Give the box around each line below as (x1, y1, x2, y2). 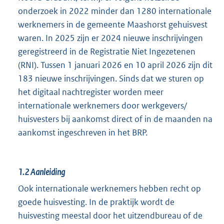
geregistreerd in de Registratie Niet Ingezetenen (18, 45, 195, 57)
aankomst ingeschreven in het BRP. (18, 126, 147, 138)
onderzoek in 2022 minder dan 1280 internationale (18, 5, 211, 16)
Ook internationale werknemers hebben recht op (18, 182, 201, 194)
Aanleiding (30, 166, 65, 177)
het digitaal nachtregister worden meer (18, 86, 163, 97)
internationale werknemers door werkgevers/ (18, 99, 187, 111)
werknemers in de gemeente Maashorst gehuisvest (18, 18, 207, 30)
